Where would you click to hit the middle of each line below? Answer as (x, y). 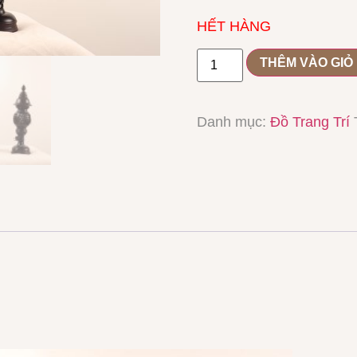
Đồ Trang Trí (310, 122)
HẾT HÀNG (235, 26)
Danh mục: (233, 122)
